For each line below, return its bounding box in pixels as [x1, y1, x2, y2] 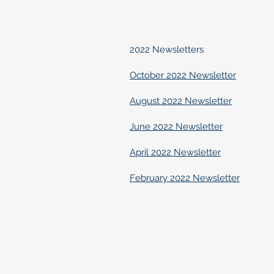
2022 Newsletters [130, 44, 204, 55]
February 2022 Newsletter [130, 172, 240, 183]
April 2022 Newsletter [130, 147, 221, 158]
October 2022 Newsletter [130, 70, 236, 81]
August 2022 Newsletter [130, 95, 232, 106]
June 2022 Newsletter [130, 121, 223, 132]
